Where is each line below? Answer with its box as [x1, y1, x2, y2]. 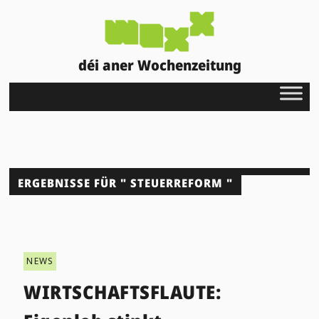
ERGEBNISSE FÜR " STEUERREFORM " [18, 174, 234, 191]
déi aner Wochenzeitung [78, 55, 241, 75]
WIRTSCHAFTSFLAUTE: [23, 278, 221, 305]
